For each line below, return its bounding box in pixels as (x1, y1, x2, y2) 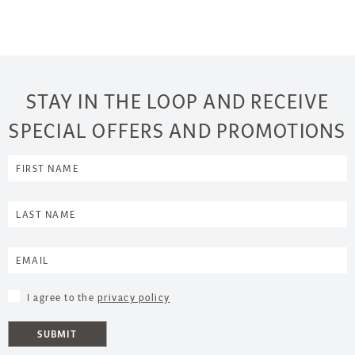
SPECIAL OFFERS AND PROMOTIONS (9, 117, 346, 146)
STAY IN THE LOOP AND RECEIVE (26, 88, 329, 116)
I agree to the (27, 291, 97, 305)
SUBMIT (37, 327, 78, 342)
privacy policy (97, 291, 170, 305)
